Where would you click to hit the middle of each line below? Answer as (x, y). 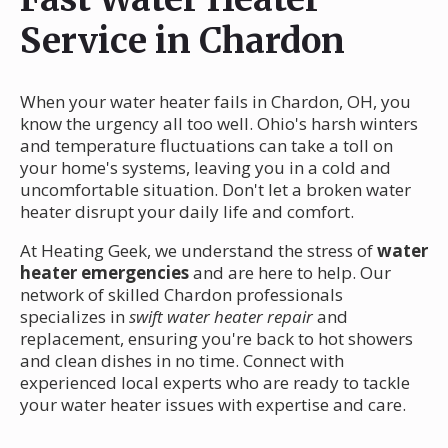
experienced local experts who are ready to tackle (215, 382)
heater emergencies (104, 272)
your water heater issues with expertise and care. (213, 404)
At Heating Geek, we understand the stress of (198, 250)
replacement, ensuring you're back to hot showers (216, 338)
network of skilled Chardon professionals (181, 294)
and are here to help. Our (290, 272)
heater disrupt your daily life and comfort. (187, 211)
